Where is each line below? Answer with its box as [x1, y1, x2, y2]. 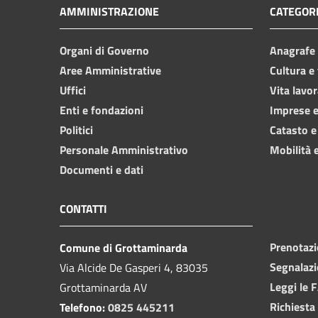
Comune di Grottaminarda [60, 238, 187, 256]
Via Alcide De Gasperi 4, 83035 [60, 258, 208, 276]
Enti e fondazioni [60, 101, 143, 119]
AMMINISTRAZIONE [60, 2, 159, 20]
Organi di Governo [60, 41, 149, 59]
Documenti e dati [60, 160, 143, 178]
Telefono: [60, 298, 105, 316]
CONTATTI [60, 199, 107, 217]
